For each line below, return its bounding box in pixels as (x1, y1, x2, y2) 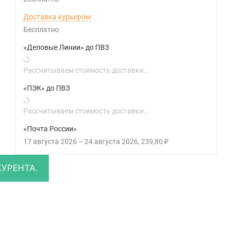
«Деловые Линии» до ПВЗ (23, 43, 109, 51)
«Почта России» (23, 124, 77, 133)
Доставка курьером (23, 12, 91, 21)
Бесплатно (28, 25, 60, 34)
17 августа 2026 (23, 137, 77, 146)
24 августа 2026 (84, 137, 138, 146)
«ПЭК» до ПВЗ (23, 83, 70, 92)
